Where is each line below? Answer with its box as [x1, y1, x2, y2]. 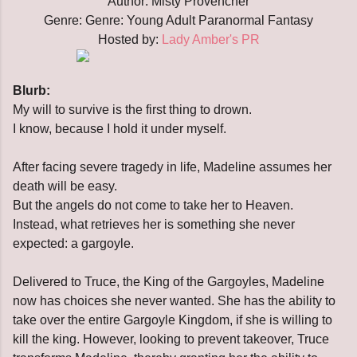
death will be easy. [13, 178, 117, 193]
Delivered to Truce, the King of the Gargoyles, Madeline [13, 274, 324, 288]
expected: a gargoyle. [13, 236, 134, 250]
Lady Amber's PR [161, 32, 260, 46]
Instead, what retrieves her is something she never [13, 217, 295, 231]
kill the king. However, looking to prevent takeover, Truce [13, 331, 329, 346]
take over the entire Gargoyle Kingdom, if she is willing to [13, 312, 332, 327]
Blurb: [13, 83, 50, 97]
